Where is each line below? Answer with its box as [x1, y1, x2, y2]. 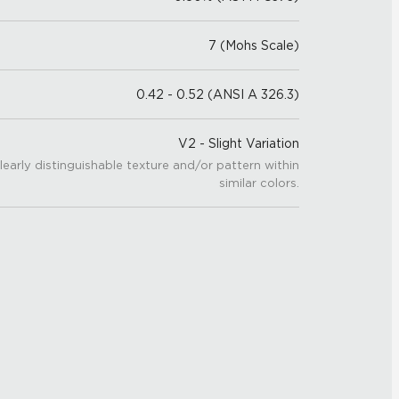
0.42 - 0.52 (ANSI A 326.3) [136, 87, 299, 102]
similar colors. [219, 176, 299, 190]
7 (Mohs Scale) [208, 38, 299, 53]
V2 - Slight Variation [178, 136, 299, 151]
